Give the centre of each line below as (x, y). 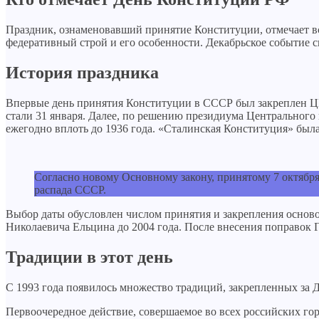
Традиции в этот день (89, 257)
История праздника (82, 73)
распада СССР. (70, 190)
